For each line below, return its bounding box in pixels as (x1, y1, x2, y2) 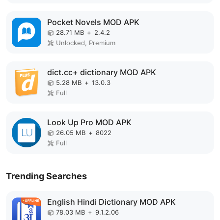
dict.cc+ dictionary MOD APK (47, 67, 156, 77)
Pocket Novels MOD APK (47, 17, 139, 27)
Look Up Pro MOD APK (47, 117, 132, 127)
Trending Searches (6, 171, 87, 181)
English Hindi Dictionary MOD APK (47, 197, 176, 207)
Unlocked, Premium (56, 39, 115, 47)
